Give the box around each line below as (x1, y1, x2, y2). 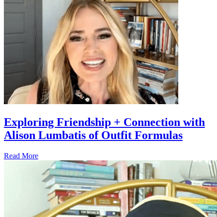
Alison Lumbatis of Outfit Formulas (4, 128, 183, 141)
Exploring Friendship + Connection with (4, 115, 205, 128)
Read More (4, 151, 38, 160)
